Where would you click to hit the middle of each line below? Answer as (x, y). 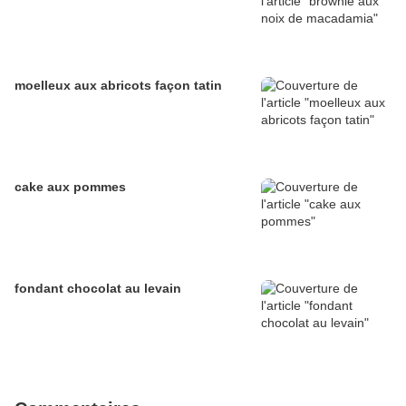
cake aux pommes (70, 187)
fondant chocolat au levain (98, 289)
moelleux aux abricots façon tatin (118, 86)
